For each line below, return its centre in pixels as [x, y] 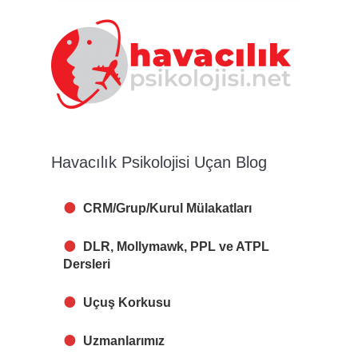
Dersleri [87, 265]
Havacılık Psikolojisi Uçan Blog [159, 163]
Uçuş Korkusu [127, 303]
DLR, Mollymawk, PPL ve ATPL [176, 247]
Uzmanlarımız [124, 341]
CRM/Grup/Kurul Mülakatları [167, 209]
